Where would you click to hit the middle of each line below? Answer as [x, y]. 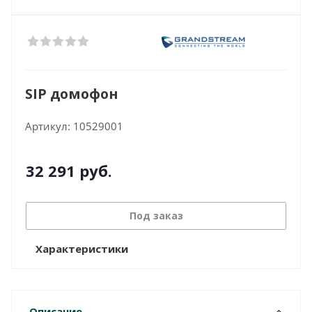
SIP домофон [71, 94]
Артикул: [48, 126]
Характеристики [82, 249]
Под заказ [156, 216]
